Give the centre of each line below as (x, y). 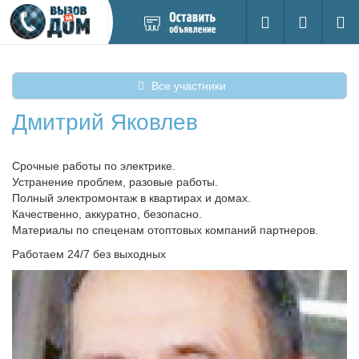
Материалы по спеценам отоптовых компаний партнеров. (165, 230)
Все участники (187, 86)
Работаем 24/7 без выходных (89, 254)
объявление (152, 39)
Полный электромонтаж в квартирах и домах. (131, 198)
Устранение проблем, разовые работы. (115, 182)
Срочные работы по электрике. (94, 166)
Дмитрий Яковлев (105, 122)
